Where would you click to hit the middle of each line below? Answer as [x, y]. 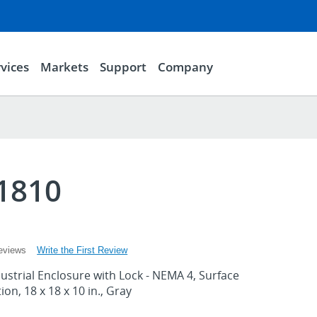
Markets [64, 67]
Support [123, 67]
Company [185, 67]
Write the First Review [82, 250]
